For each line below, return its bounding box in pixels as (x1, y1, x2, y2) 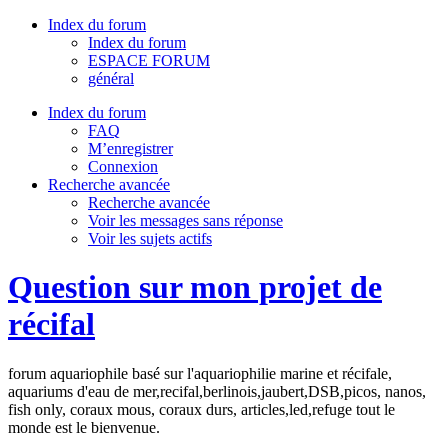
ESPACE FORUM (88, 52, 210, 69)
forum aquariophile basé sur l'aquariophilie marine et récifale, (8, 364, 392, 382)
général (88, 70, 134, 87)
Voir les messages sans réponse (88, 212, 283, 229)
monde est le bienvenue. (8, 418, 160, 436)
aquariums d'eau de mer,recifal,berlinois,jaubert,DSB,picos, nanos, (8, 382, 426, 400)
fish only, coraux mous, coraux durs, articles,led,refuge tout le (8, 400, 395, 418)
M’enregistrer (88, 140, 173, 157)
